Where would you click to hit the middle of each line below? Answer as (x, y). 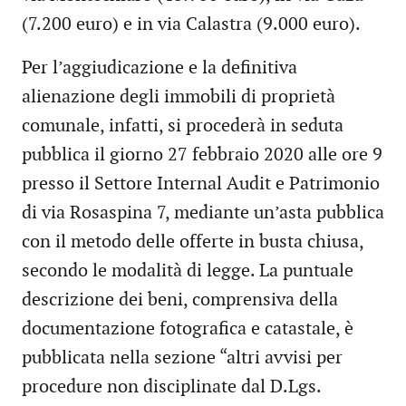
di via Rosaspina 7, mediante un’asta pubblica (203, 213)
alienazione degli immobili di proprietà (179, 97)
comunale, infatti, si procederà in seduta (183, 126)
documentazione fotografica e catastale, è (188, 329)
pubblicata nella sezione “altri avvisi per (182, 358)
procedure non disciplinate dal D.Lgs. (171, 387)
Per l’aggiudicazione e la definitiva (159, 68)
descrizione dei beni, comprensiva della (180, 300)
